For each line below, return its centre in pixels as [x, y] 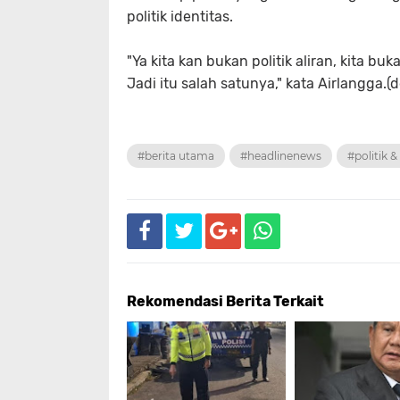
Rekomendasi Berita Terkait [225, 301]
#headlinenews [281, 156]
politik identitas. [180, 17]
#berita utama [176, 156]
